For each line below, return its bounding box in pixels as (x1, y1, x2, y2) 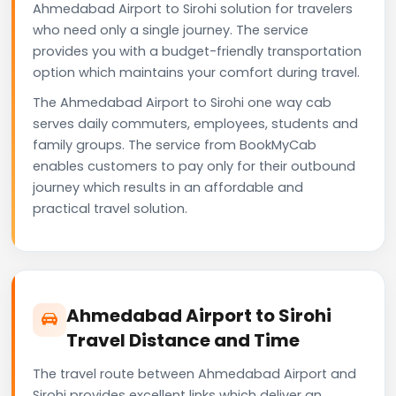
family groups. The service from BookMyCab (33, 135, 316, 154)
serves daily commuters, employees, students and (33, 114, 358, 133)
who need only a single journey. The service (33, 20, 308, 39)
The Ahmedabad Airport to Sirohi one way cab (33, 93, 331, 111)
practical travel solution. (33, 199, 187, 217)
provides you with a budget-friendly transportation (33, 42, 362, 60)
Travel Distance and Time (66, 327, 300, 353)
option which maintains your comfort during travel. (33, 63, 360, 81)
